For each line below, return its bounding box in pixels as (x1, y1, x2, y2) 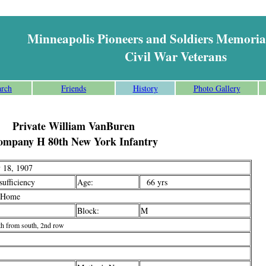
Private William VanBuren (12, 118, 135, 134)
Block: (77, 205, 99, 216)
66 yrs (141, 176, 167, 188)
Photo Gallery (193, 83, 240, 94)
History (132, 83, 158, 94)
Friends (61, 83, 86, 94)
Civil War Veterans (125, 47, 227, 66)
